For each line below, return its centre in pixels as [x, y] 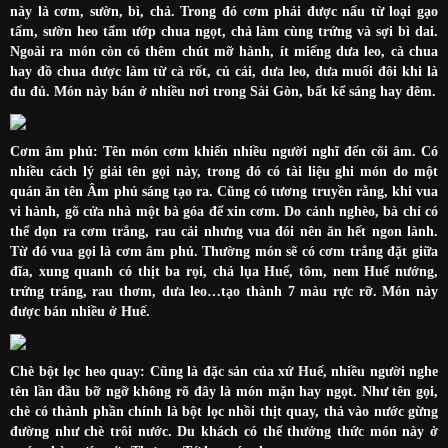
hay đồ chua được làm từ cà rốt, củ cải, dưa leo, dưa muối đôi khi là [224, 71]
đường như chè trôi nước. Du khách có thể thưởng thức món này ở [224, 431]
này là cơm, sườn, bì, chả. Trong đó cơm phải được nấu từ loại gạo [224, 11]
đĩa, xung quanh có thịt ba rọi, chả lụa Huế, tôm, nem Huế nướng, [224, 271]
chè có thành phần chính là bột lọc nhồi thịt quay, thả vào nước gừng [224, 411]
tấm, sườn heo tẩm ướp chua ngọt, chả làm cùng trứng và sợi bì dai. [224, 31]
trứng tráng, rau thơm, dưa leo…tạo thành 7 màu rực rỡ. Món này [224, 291]
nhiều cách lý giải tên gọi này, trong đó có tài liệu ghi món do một [224, 171]
